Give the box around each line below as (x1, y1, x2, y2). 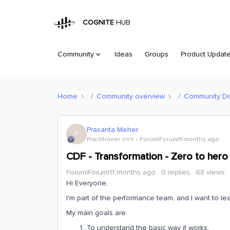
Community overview (97, 91, 165, 101)
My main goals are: (66, 208, 127, 217)
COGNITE (79, 18, 114, 27)
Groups (145, 50, 168, 59)
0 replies (161, 168, 190, 177)
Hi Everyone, (66, 179, 108, 187)
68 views (196, 168, 225, 177)
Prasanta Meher (87, 125, 138, 134)
